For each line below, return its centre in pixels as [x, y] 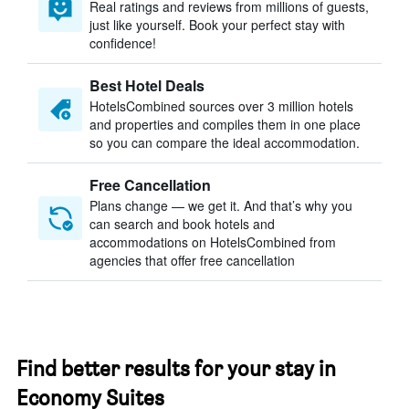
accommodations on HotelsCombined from [213, 242]
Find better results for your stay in [176, 368]
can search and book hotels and [182, 224]
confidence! [123, 43]
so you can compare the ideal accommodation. [225, 142]
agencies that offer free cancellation [192, 260]
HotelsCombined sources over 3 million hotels [221, 106]
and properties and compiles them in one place [225, 124]
